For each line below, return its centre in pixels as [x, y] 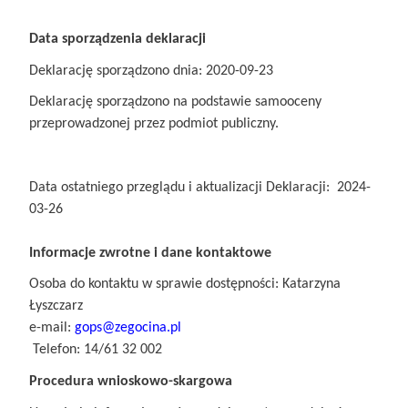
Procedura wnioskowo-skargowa [131, 382]
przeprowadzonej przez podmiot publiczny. [154, 124]
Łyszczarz [56, 306]
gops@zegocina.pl [128, 328]
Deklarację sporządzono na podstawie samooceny [175, 102]
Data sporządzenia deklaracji [117, 40]
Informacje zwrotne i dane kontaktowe [150, 253]
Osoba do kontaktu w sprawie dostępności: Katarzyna [185, 285]
